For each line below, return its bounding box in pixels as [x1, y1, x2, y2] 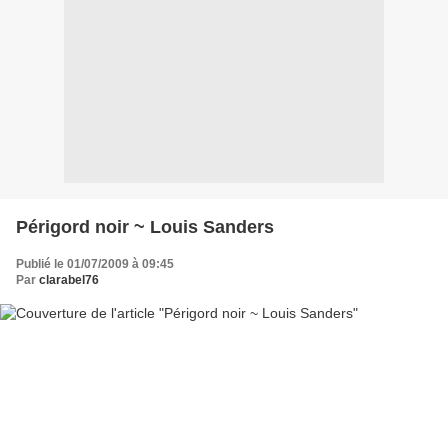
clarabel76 [39, 272, 99, 287]
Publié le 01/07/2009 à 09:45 [16, 256, 174, 271]
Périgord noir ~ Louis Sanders [16, 216, 274, 237]
